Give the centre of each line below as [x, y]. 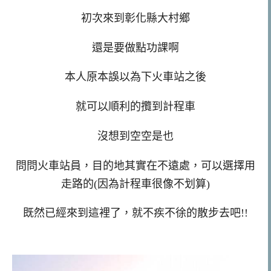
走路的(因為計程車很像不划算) [135, 184]
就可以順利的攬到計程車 [135, 107]
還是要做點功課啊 [135, 47]
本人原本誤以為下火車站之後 [135, 77]
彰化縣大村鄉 [157, 18]
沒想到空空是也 [135, 136]
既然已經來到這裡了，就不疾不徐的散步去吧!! [135, 213]
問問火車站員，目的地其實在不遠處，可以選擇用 [135, 165]
